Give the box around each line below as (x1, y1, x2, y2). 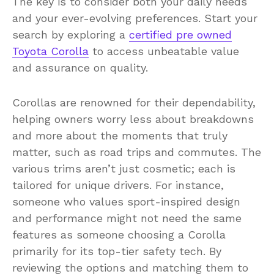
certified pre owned (129, 28, 232, 41)
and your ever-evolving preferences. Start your (12, 11, 257, 24)
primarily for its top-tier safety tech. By (12, 244, 221, 257)
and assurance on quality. (12, 61, 148, 74)
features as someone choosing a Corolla (12, 228, 226, 241)
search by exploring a (12, 28, 129, 41)
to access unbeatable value (89, 44, 239, 57)
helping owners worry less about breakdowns (12, 112, 254, 125)
